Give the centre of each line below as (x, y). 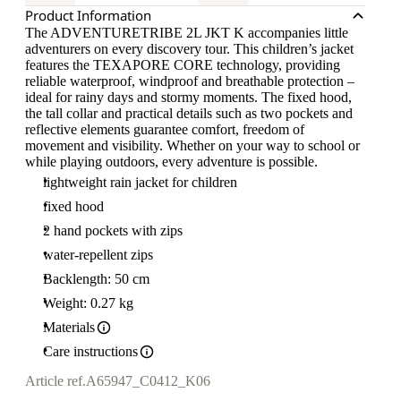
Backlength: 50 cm (96, 279)
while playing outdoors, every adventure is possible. (171, 162)
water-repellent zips (98, 255)
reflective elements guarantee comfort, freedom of (165, 129)
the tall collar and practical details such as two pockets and (189, 113)
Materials (69, 327)
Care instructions (90, 351)
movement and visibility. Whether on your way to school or (192, 145)
